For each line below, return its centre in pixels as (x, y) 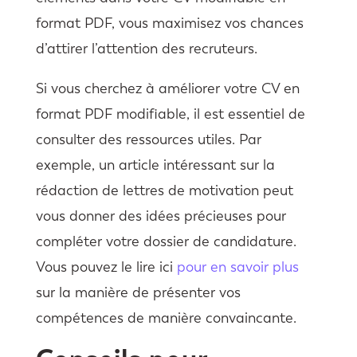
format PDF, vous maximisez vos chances (169, 23)
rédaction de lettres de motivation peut (164, 190)
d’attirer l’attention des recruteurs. (146, 48)
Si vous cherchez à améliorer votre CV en (167, 88)
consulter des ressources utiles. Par (148, 139)
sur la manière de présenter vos (138, 292)
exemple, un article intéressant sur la (155, 165)
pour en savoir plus (237, 267)
